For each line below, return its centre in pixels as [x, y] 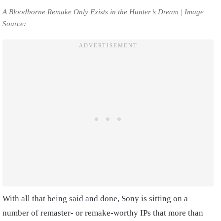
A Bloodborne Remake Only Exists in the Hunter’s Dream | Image [103, 12]
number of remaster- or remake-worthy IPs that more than [103, 213]
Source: [16, 24]
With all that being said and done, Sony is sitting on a [95, 199]
